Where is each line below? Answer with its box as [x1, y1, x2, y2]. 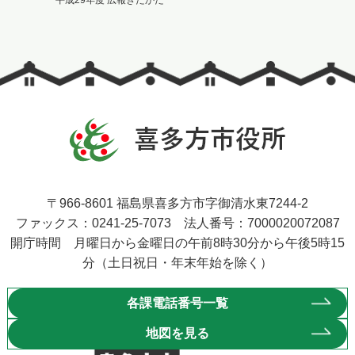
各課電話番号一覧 [127, 296, 228, 310]
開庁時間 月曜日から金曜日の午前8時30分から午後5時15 [10, 236, 345, 250]
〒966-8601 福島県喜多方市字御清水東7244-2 [47, 197, 308, 210]
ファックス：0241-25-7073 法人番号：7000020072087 [15, 216, 340, 230]
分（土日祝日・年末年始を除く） [82, 256, 273, 269]
